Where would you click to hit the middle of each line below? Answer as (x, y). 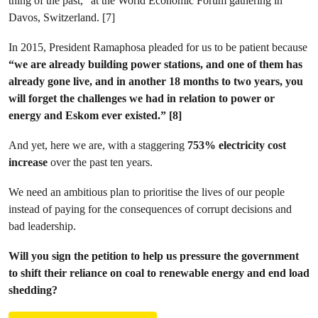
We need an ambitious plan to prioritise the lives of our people (147, 192)
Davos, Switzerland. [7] (62, 17)
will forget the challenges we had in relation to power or (142, 98)
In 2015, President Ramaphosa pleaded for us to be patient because (158, 47)
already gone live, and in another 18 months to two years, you (156, 81)
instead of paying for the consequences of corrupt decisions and (150, 209)
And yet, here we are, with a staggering (97, 145)
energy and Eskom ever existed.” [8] (95, 115)
